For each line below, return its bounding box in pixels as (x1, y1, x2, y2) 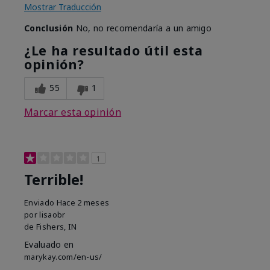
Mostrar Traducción (24, 1, 101, 13)
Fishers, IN (36, 221, 77, 233)
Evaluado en (24, 239, 74, 251)
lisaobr (39, 209, 66, 221)
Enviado (24, 197, 57, 209)
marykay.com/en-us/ (24, 251, 102, 263)
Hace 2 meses (56, 197, 110, 209)
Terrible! (24, 170, 83, 190)
